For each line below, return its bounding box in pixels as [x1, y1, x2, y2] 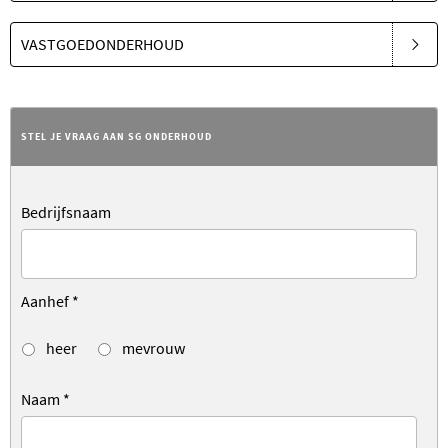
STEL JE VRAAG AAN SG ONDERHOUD [21, 129, 212, 143]
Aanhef [21, 290, 72, 311]
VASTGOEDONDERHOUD [21, 33, 184, 54]
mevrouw [119, 337, 185, 358]
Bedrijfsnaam [21, 201, 111, 222]
